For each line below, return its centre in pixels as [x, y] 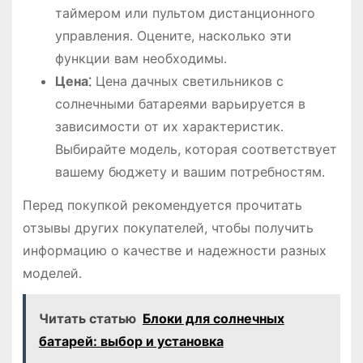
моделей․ [52, 273]
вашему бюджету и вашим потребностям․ [190, 171]
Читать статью [87, 319]
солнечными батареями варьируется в [180, 103]
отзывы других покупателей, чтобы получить [168, 227]
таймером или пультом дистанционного [185, 13]
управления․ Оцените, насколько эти [173, 35]
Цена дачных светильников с [187, 81]
